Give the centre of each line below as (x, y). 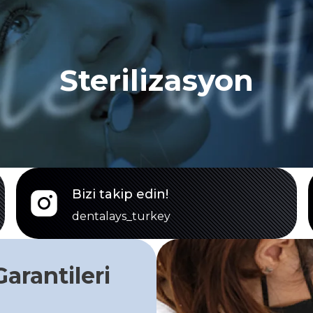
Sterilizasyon (156, 80)
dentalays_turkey (121, 216)
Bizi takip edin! (120, 194)
